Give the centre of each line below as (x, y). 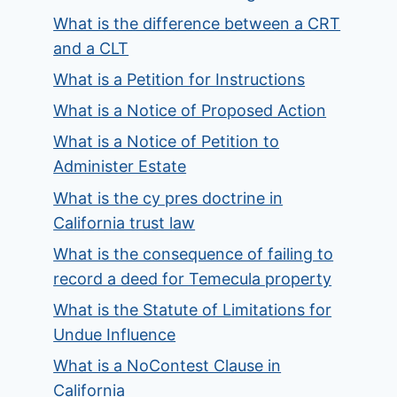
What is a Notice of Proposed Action (190, 111)
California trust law (125, 222)
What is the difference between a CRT (197, 23)
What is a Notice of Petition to (167, 142)
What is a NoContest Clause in (167, 366)
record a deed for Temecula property (193, 278)
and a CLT (91, 48)
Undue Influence (115, 334)
